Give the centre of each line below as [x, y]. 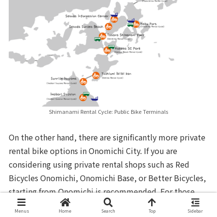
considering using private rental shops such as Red [99, 164]
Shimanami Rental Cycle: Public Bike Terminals [108, 111]
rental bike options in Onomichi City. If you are [93, 150]
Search [108, 211]
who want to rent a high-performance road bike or [99, 205]
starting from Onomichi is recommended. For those [102, 191]
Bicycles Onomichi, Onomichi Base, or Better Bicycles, [108, 178]
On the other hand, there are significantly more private [107, 137]
